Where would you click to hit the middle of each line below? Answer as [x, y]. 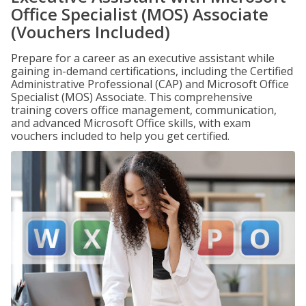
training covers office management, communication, [144, 110]
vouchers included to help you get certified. [120, 136]
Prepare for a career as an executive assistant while [143, 58]
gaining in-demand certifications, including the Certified [152, 71]
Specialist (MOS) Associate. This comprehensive [132, 97]
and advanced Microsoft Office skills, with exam [131, 123]
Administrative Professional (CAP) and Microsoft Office [150, 84]
